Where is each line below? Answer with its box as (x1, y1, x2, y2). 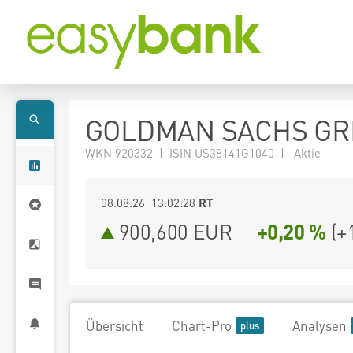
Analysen (292, 317, 347, 334)
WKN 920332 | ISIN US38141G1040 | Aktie (85, 145, 321, 161)
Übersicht (86, 317, 143, 334)
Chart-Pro (172, 317, 232, 334)
